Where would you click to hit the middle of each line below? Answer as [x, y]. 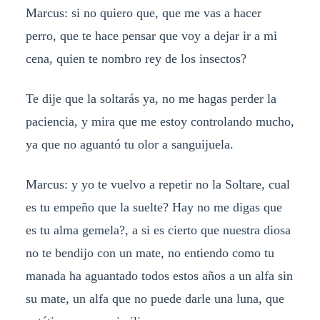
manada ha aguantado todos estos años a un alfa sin [159, 276]
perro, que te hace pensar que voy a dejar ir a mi [151, 36]
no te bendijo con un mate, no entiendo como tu [150, 253]
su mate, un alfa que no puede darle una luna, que [155, 299]
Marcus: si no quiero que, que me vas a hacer [143, 13]
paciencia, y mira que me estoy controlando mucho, [160, 122]
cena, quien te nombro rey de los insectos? [136, 59]
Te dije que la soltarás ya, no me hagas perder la [151, 99]
